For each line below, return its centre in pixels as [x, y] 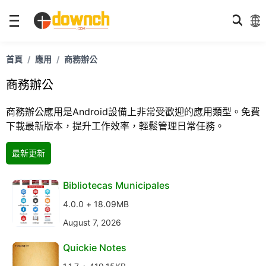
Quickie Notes [95, 248]
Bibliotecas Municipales [116, 185]
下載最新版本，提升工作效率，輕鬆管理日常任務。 [115, 126]
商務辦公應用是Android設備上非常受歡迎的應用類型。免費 [133, 112]
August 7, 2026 [92, 222]
